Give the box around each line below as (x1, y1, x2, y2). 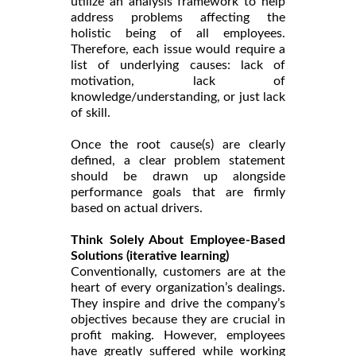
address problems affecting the (71, 10, 285, 24)
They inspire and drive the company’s (71, 296, 285, 310)
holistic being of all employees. (71, 26, 285, 40)
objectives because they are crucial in (71, 312, 285, 326)
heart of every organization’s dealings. (71, 281, 285, 294)
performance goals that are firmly (71, 185, 285, 199)
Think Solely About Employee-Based (71, 233, 285, 246)
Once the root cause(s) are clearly (71, 137, 285, 151)
